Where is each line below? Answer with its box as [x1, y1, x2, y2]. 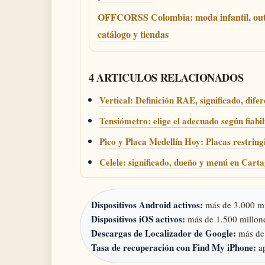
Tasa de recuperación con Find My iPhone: [91, 241, 256, 254]
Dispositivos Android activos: [91, 198, 203, 211]
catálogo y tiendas [98, 27, 169, 41]
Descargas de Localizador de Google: [91, 227, 236, 240]
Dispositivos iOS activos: [91, 212, 185, 225]
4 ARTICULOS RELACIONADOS [89, 70, 244, 85]
